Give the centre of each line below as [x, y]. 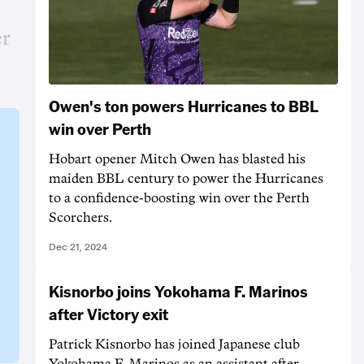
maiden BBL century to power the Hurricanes [186, 178]
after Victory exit [108, 313]
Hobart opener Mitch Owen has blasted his [177, 159]
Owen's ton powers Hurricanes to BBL [184, 105]
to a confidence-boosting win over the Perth [179, 198]
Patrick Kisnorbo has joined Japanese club [174, 344]
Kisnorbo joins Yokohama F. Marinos [178, 290]
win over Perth [100, 128]
